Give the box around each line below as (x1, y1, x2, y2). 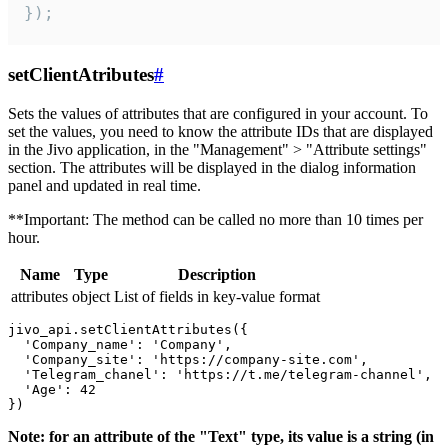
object (72, 287, 110, 305)
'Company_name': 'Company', (8, 336, 232, 352)
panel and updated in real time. (8, 176, 201, 194)
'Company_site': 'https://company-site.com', (8, 351, 368, 367)
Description (178, 265, 256, 283)
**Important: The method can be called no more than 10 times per (8, 210, 423, 228)
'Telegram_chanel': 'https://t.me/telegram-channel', (8, 366, 432, 382)
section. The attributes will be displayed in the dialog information (8, 158, 416, 176)
